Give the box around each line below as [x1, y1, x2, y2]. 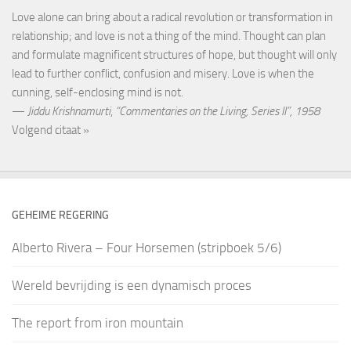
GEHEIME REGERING [12, 208, 109, 223]
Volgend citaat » [12, 123, 89, 138]
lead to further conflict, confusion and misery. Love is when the [12, 67, 314, 81]
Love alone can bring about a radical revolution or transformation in [12, 10, 333, 25]
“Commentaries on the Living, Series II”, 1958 [115, 104, 320, 119]
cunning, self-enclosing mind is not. [12, 85, 183, 100]
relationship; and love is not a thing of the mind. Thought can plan [12, 29, 326, 44]
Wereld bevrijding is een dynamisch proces [12, 277, 251, 294]
